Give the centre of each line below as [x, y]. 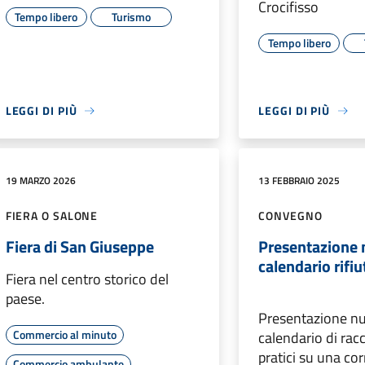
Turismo [131, 17]
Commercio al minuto [64, 335]
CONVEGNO [290, 216]
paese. [25, 299]
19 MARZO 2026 [40, 181]
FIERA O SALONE [52, 216]
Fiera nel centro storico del [87, 279]
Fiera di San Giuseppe [79, 247]
